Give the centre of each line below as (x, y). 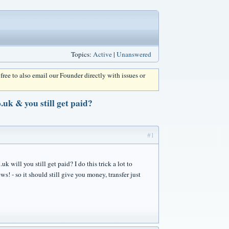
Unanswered (134, 54)
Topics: (82, 54)
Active (102, 54)
